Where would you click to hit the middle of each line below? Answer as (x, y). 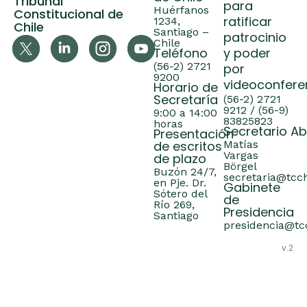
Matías (241, 145)
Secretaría (186, 101)
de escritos (188, 148)
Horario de (186, 89)
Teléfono (181, 55)
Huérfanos (181, 10)
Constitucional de (69, 16)
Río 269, (174, 205)
